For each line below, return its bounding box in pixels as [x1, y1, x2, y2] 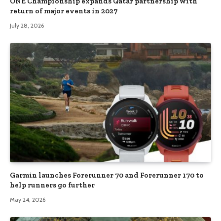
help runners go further [10, 181, 95, 190]
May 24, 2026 [10, 196, 45, 204]
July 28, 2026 [10, 21, 44, 29]
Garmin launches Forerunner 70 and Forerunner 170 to [10, 171, 204, 180]
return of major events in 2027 [10, 6, 117, 15]
